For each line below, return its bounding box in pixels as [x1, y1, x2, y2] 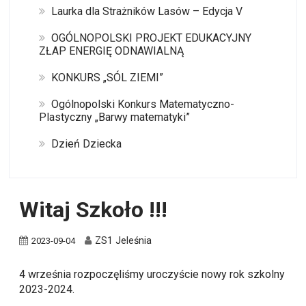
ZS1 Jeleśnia [95, 235, 152, 247]
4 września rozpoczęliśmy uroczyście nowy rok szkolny [19, 268, 286, 281]
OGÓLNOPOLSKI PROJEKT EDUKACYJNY [51, 31, 251, 44]
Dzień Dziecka [51, 137, 122, 150]
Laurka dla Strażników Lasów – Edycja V [51, 4, 242, 18]
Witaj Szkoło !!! [19, 196, 168, 223]
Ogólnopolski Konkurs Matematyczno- [51, 97, 234, 111]
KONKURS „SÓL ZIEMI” [51, 70, 163, 84]
